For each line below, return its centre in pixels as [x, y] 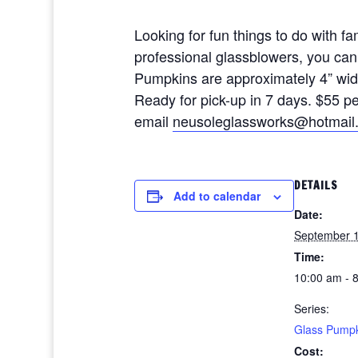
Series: [312, 308]
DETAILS [316, 185]
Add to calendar [217, 196]
